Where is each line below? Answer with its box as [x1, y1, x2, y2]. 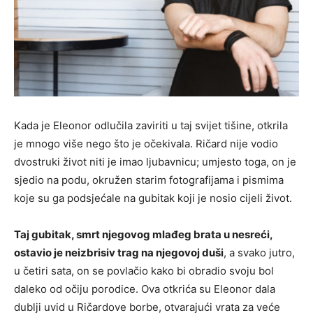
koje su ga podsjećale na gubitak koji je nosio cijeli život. [14, 191, 292, 205]
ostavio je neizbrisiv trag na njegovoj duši [14, 245, 224, 259]
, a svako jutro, [224, 245, 295, 259]
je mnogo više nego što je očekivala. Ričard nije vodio [14, 136, 278, 150]
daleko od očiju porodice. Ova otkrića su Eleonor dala [14, 282, 275, 296]
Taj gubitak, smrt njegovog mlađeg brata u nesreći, [14, 227, 272, 241]
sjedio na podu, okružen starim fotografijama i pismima [14, 173, 284, 187]
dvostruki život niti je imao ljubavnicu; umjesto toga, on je [14, 154, 296, 168]
